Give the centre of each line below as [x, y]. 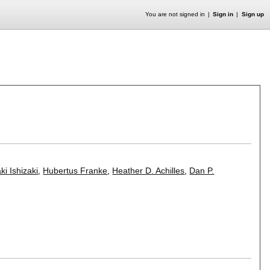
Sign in [223, 14]
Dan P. [202, 170]
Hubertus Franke [75, 170]
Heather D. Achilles [149, 170]
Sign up [253, 14]
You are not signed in [175, 14]
